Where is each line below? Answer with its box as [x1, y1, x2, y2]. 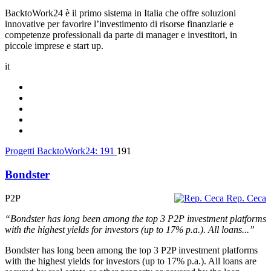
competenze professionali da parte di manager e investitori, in [5, 30, 237, 41]
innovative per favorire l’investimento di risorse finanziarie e [5, 19, 233, 30]
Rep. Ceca [226, 192, 266, 203]
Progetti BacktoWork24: [5, 146, 100, 157]
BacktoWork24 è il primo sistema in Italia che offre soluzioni [5, 8, 236, 19]
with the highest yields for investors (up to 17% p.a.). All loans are [5, 255, 256, 266]
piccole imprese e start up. [5, 41, 103, 51]
